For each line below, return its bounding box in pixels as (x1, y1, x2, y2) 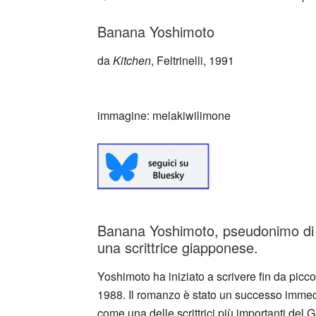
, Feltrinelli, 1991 (151, 52, 234, 69)
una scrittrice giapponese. (97, 236, 258, 257)
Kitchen (113, 52, 151, 69)
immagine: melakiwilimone (97, 107, 231, 124)
